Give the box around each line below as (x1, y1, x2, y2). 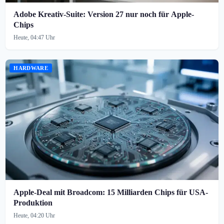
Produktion (13, 198, 53, 207)
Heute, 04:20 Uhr (13, 211, 55, 219)
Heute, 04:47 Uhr (13, 34, 55, 41)
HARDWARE (13, 65, 48, 71)
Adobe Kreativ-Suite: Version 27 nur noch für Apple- (13, 10, 194, 19)
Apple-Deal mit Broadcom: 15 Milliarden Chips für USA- (13, 187, 208, 196)
